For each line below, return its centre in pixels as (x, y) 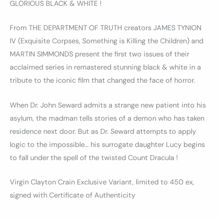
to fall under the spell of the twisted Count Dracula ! (94, 158)
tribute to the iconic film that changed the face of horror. (102, 81)
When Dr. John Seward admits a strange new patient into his (108, 105)
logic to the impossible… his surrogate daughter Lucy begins (107, 145)
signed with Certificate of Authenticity (73, 195)
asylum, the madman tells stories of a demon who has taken (107, 118)
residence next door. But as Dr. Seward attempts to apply (103, 131)
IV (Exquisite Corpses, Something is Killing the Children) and (107, 41)
